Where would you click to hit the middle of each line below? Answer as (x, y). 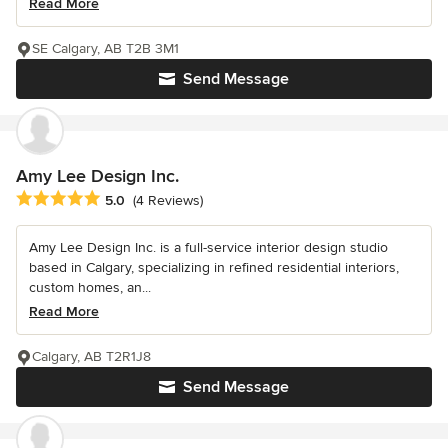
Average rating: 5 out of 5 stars (122, 199)
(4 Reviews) (168, 201)
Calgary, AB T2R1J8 (91, 357)
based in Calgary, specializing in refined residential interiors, (214, 268)
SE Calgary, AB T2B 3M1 (105, 48)
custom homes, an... (90, 288)
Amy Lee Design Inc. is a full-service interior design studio (208, 248)
